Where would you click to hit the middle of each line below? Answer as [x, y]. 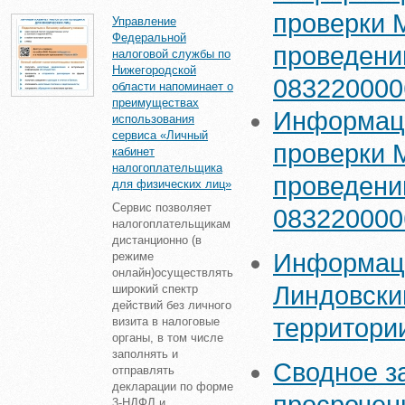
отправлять [143, 370]
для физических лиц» [172, 184]
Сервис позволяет [162, 207]
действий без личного [172, 305]
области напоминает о [173, 86]
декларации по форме [173, 386]
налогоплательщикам [171, 224]
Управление [144, 21]
